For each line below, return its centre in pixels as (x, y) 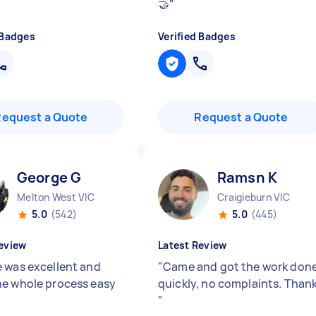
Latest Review (193, 245)
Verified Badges (197, 36)
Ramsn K (248, 177)
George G (49, 177)
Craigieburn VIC (254, 197)
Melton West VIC (56, 197)
